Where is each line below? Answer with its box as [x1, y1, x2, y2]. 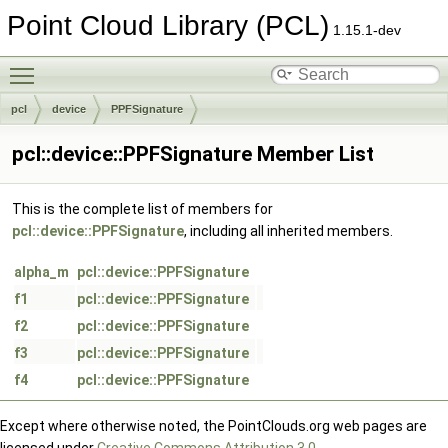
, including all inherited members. [184, 223, 393, 239]
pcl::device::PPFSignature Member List [12, 142, 374, 166]
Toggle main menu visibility [44, 57, 217, 73]
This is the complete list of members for [12, 201, 273, 217]
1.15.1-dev [329, 22, 401, 38]
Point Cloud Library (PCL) [7, 10, 329, 41]
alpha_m [14, 264, 69, 280]
